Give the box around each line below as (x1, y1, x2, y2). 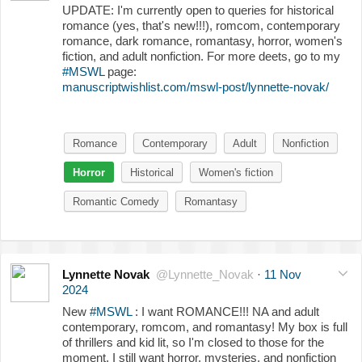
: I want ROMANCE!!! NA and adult (132, 304, 319, 318)
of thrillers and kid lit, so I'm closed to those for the (62, 335, 324, 349)
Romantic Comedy (73, 195, 159, 208)
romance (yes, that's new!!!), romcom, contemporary (62, 18, 340, 32)
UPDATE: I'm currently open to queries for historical (62, 2, 334, 17)
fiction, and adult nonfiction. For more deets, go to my (62, 48, 340, 63)
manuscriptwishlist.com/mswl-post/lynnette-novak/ (62, 79, 329, 94)
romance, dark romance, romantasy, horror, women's (62, 33, 343, 48)
